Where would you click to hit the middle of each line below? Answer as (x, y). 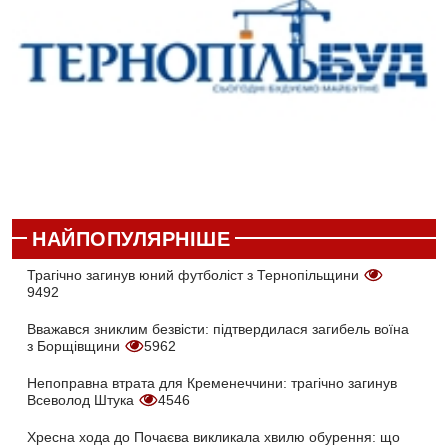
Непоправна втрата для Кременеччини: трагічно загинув (212, 383)
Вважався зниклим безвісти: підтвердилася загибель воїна (218, 329)
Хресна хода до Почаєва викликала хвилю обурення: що (213, 437)
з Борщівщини (75, 346)
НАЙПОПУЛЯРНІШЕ (131, 239)
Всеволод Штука (82, 400)
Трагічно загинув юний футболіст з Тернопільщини (195, 275)
